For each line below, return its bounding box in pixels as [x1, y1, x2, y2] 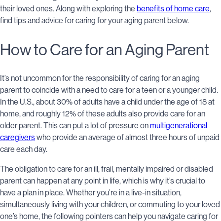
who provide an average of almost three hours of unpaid [35, 132, 220, 142]
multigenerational [150, 120, 207, 130]
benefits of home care [137, 4, 210, 13]
